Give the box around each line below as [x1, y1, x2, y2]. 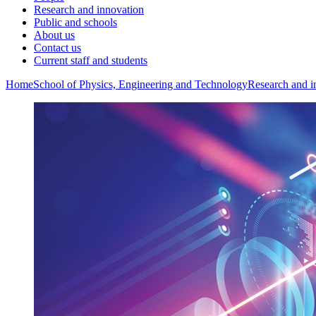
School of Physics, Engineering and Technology [33, 78, 248, 90]
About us [34, 29, 75, 41]
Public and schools [34, 16, 117, 28]
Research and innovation [34, 4, 144, 16]
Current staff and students [34, 54, 147, 66]
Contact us [34, 42, 81, 54]
